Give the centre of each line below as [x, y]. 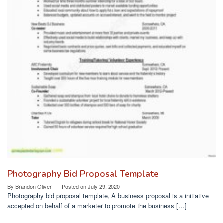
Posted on [75, 186]
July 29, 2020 [104, 186]
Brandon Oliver [34, 186]
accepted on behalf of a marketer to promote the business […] [97, 206]
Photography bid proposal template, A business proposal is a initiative [108, 196]
